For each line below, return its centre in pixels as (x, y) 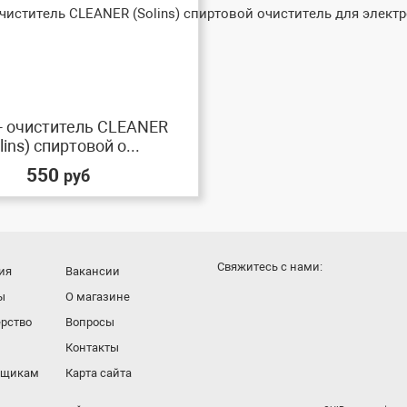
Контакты (92, 348)
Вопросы (89, 323)
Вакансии (92, 272)
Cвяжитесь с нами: (269, 267)
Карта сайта (98, 373)
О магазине (97, 297)
